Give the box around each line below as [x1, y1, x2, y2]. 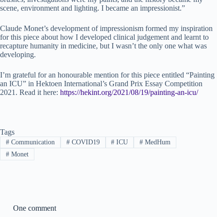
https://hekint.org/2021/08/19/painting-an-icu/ [60, 88, 198, 96]
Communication [9, 139, 55, 146]
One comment [13, 203, 56, 212]
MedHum [143, 139, 171, 146]
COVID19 [69, 139, 100, 146]
